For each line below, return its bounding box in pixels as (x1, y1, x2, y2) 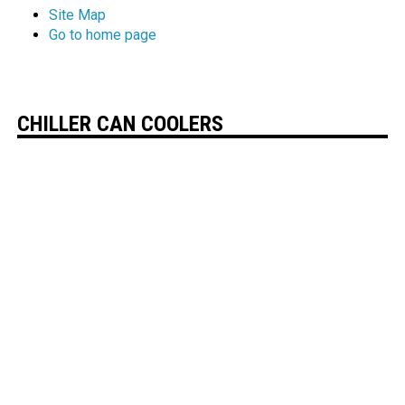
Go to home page (49, 26, 157, 44)
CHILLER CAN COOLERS (17, 111, 224, 137)
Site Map (49, 6, 107, 24)
